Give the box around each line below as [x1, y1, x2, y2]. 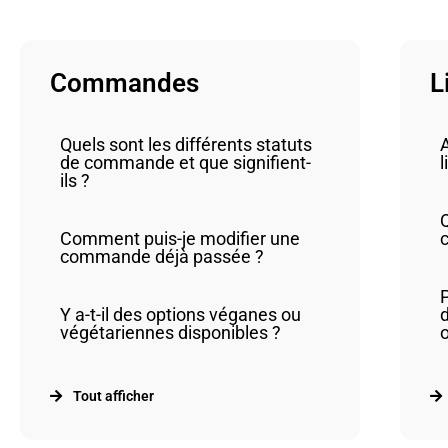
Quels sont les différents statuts [60, 134, 312, 155]
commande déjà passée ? [60, 246, 264, 267]
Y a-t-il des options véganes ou [60, 304, 301, 325]
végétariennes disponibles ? [60, 322, 281, 343]
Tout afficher [72, 388, 154, 404]
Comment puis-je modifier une [60, 228, 300, 249]
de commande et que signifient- [60, 152, 311, 173]
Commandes [50, 68, 199, 98]
